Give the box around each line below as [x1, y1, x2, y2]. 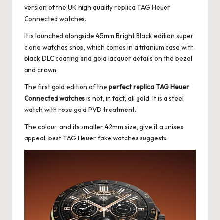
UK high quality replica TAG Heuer [68, 2, 170, 12]
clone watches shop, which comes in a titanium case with [24, 42, 194, 52]
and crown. [24, 65, 58, 74]
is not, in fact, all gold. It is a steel [85, 93, 184, 103]
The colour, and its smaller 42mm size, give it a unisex [24, 122, 184, 131]
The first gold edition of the [24, 82, 109, 91]
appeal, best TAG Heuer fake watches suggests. [24, 133, 168, 142]
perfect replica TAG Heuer [109, 82, 189, 91]
